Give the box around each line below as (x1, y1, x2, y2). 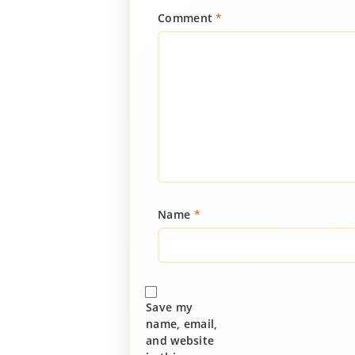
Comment (158, 10, 216, 25)
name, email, (146, 316, 218, 331)
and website (146, 333, 215, 348)
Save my (146, 300, 193, 315)
